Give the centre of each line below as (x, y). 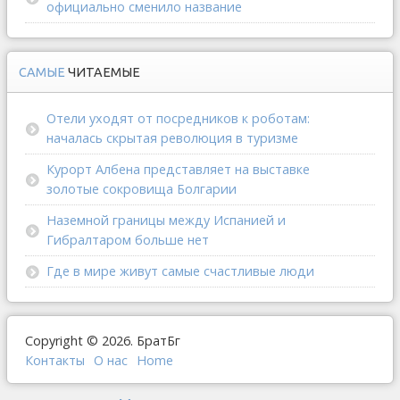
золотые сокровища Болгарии (142, 189)
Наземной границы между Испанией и (166, 221)
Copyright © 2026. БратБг (103, 341)
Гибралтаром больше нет (128, 240)
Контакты (55, 361)
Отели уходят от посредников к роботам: (178, 119)
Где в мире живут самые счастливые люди (180, 271)
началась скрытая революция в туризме (172, 138)
